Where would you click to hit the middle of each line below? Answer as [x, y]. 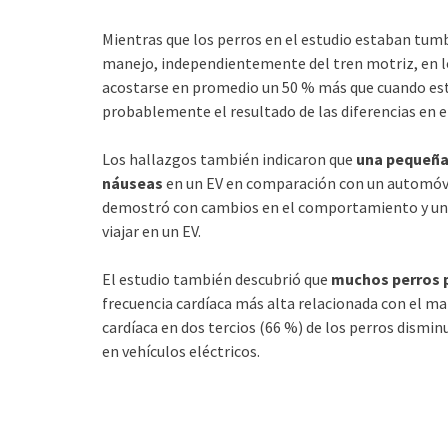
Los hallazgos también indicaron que [229, 159]
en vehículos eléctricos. [181, 351]
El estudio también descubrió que [216, 279]
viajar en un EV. [151, 231]
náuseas [132, 183]
